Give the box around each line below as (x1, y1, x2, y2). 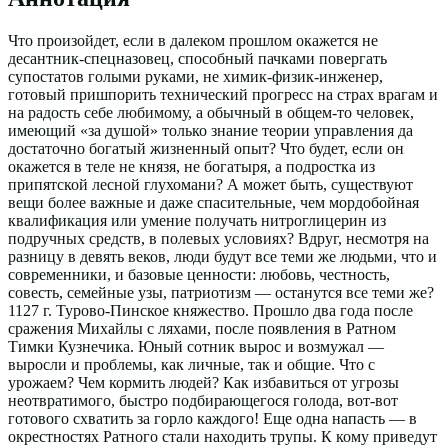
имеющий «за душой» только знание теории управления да (8, 122, 413, 140)
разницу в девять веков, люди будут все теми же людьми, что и (8, 248, 437, 266)
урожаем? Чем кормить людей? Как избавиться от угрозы (8, 374, 399, 392)
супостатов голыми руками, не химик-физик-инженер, (8, 68, 383, 86)
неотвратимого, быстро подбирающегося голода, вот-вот (8, 392, 398, 410)
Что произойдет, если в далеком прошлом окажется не (8, 32, 378, 50)
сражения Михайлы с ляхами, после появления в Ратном (8, 320, 396, 338)
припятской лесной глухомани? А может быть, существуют (8, 176, 413, 194)
